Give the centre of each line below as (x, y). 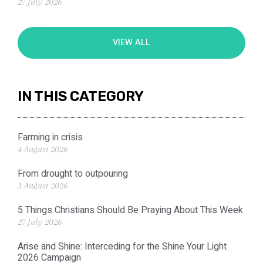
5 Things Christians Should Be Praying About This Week (130, 210)
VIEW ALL (131, 42)
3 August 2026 (43, 185)
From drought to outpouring (73, 173)
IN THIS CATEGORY (81, 96)
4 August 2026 (43, 149)
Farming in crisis (50, 137)
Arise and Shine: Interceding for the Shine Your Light (122, 246)
